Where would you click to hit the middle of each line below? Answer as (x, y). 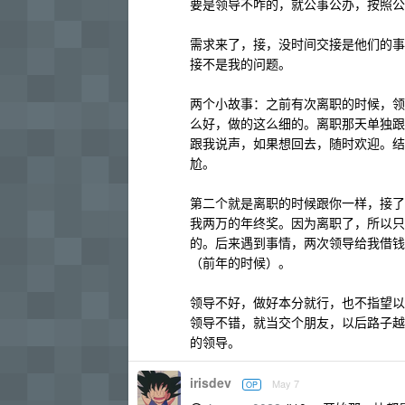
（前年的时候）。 (240, 262)
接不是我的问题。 (240, 63)
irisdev (211, 382)
